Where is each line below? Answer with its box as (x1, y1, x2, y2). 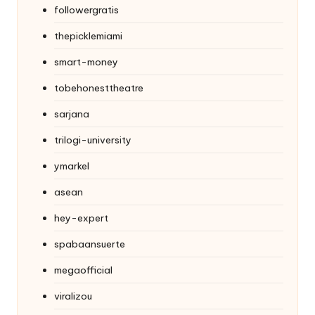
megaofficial (54, 263, 112, 276)
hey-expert (54, 211, 108, 224)
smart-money (54, 55, 118, 68)
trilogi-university (54, 133, 131, 146)
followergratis (54, 3, 119, 16)
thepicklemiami (54, 29, 122, 42)
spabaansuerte (54, 237, 125, 250)
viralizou (54, 289, 92, 302)
